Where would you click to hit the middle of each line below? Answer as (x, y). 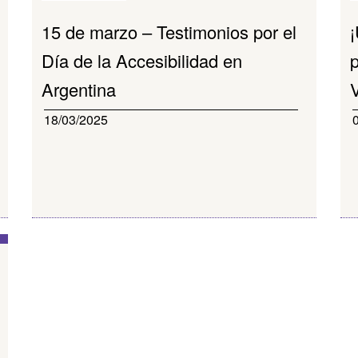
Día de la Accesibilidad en (142, 60)
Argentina (79, 89)
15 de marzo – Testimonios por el (169, 32)
